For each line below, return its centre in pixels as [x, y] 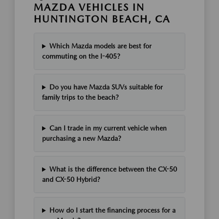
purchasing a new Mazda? [82, 139]
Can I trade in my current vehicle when [108, 128]
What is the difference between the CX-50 [113, 169]
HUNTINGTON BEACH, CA [102, 19]
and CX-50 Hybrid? [71, 180]
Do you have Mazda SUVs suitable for [106, 87]
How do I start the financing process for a [112, 210]
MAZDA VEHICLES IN [89, 8]
